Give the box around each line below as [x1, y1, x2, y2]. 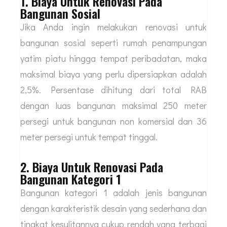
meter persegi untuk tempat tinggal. [20, 131, 160, 143]
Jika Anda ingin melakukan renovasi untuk [20, 21, 207, 33]
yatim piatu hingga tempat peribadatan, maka [20, 52, 207, 65]
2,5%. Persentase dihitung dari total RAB [20, 84, 207, 96]
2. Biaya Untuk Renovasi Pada [20, 158, 163, 176]
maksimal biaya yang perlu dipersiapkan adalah [20, 68, 207, 81]
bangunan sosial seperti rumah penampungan [20, 36, 207, 49]
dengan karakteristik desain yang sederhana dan [20, 202, 207, 215]
